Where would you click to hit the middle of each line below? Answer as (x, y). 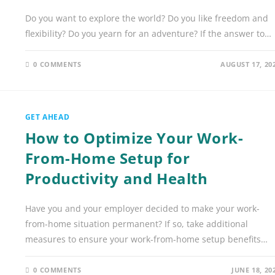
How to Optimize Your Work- (134, 137)
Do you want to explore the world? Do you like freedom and (146, 18)
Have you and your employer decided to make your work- (142, 208)
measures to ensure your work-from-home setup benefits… (146, 239)
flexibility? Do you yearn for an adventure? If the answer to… (148, 33)
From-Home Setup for (107, 158)
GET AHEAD (47, 117)
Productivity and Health (116, 178)
